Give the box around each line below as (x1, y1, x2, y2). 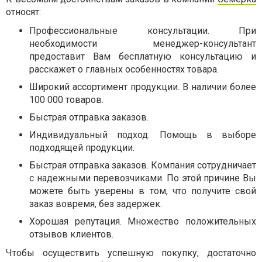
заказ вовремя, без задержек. (29, 198, 162, 210)
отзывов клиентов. (29, 229, 113, 240)
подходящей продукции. (29, 142, 135, 154)
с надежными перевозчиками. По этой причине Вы (29, 173, 256, 184)
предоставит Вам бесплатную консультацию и (29, 51, 256, 63)
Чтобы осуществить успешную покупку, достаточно (6, 247, 256, 259)
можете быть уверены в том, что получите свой (29, 185, 256, 197)
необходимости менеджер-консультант (29, 38, 256, 50)
